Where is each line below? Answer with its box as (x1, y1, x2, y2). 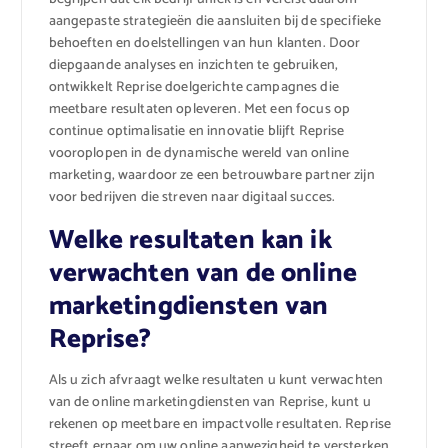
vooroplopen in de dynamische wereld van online (48, 142, 349, 166)
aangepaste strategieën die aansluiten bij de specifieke (48, 10, 382, 34)
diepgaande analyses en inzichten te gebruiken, (48, 54, 338, 78)
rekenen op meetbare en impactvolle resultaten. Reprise (48, 412, 392, 436)
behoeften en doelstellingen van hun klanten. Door (48, 32, 361, 56)
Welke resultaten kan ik (48, 218, 332, 262)
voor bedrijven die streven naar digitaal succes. (48, 186, 336, 210)
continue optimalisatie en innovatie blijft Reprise (48, 120, 345, 144)
